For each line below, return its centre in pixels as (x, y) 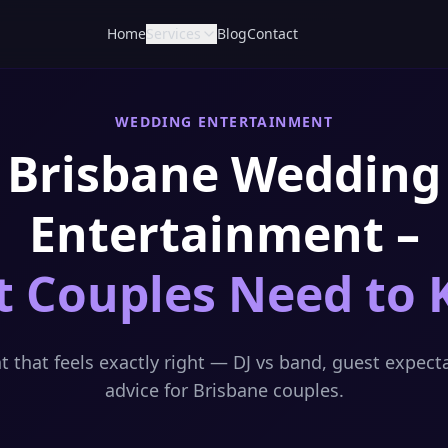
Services (173, 33)
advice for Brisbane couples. (224, 390)
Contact (272, 33)
